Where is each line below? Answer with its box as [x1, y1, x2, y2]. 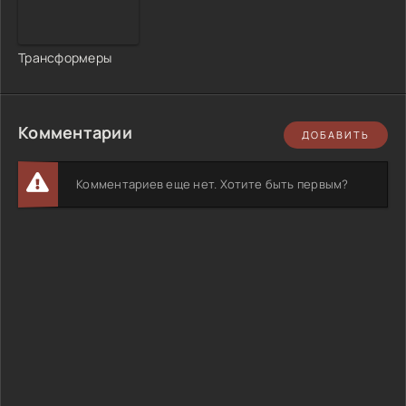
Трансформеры [18, 48, 112, 66]
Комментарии [18, 121, 132, 143]
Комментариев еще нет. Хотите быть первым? [76, 175, 349, 192]
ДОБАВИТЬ [302, 128, 370, 142]
